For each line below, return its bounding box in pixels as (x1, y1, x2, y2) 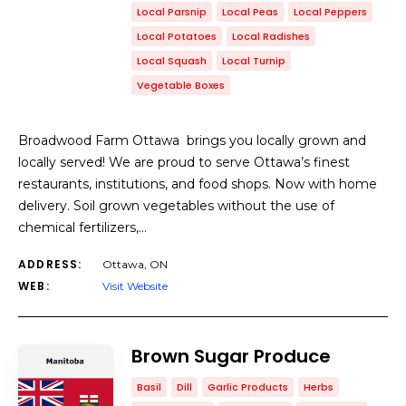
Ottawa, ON (102, 257, 168, 271)
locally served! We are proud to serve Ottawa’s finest (18, 154, 350, 170)
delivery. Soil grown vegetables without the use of (18, 198, 334, 214)
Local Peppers (294, 5, 367, 19)
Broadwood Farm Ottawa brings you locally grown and (18, 132, 366, 149)
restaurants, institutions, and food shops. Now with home (18, 176, 377, 192)
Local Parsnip (137, 5, 207, 19)
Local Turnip (222, 53, 285, 68)
